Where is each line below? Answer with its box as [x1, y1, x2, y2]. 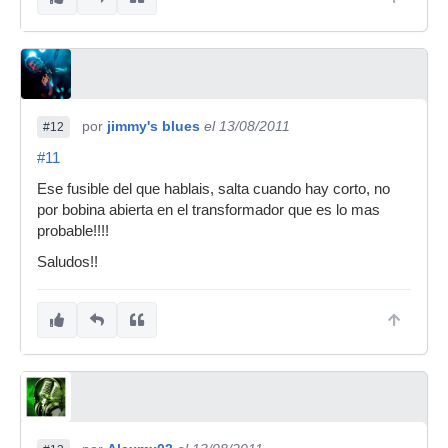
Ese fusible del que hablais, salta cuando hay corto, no [37, 181, 390, 197]
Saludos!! [37, 254, 98, 270]
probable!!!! [37, 223, 109, 239]
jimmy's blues [107, 118, 200, 134]
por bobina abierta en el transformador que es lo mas [37, 202, 380, 218]
